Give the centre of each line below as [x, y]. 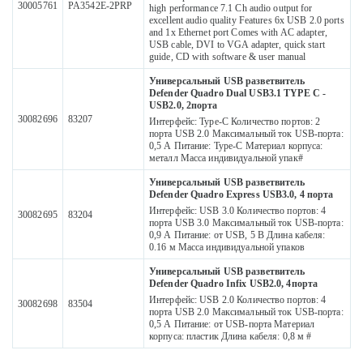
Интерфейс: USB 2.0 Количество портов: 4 [238, 300]
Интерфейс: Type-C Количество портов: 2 [235, 122]
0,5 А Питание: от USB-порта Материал [232, 325]
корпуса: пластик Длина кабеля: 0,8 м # [231, 337]
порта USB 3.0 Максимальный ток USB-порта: [246, 223]
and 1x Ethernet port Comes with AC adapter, [238, 33]
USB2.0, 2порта [184, 106]
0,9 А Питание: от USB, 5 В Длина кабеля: [237, 235]
